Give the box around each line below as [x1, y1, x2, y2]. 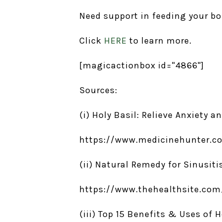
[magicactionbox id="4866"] [79, 59, 204, 71]
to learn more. [127, 35, 192, 46]
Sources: [79, 84, 117, 96]
